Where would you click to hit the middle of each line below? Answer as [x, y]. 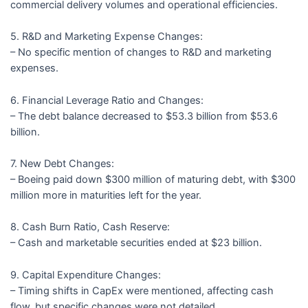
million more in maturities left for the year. [106, 195]
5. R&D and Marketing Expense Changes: [106, 37]
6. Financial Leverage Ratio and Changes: [107, 100]
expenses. [34, 68]
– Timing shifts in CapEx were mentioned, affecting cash [142, 290]
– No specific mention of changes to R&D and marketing [141, 53]
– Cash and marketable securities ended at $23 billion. [136, 243]
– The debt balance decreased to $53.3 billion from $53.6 [144, 116]
